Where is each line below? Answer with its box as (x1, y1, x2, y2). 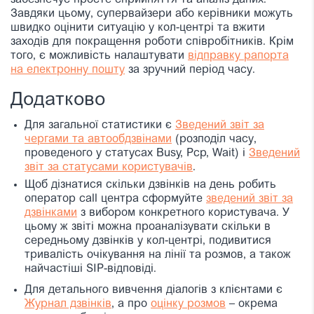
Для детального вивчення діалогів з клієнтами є (25, 285, 282, 296)
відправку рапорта (188, 50, 289, 62)
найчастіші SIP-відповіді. (25, 264, 160, 275)
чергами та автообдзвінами (25, 134, 172, 146)
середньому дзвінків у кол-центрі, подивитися (25, 235, 271, 247)
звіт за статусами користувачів (25, 162, 193, 174)
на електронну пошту (11, 64, 125, 76)
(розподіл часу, (172, 134, 257, 146)
